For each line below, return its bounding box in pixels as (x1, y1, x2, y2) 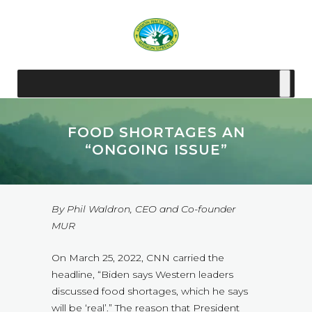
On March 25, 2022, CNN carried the (52, 251, 224, 265)
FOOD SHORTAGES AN (67, 124, 245, 141)
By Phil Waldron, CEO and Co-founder (52, 203, 236, 216)
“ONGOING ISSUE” (84, 141, 228, 158)
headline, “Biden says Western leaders (52, 268, 233, 281)
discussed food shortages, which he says (52, 285, 248, 298)
